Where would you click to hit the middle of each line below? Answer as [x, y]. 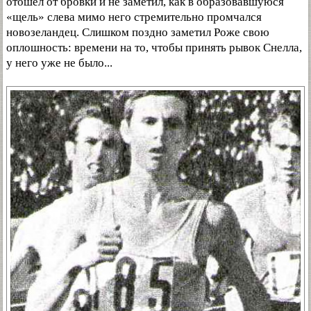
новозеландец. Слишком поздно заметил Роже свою [138, 32]
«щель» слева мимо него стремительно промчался [134, 17]
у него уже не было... [59, 62]
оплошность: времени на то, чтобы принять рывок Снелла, [154, 47]
